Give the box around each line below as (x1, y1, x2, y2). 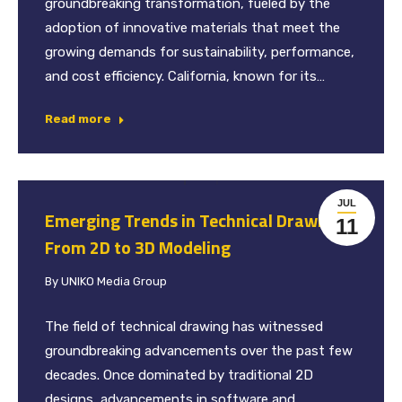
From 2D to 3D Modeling (45, 232, 231, 261)
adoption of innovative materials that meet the (45, 19, 340, 36)
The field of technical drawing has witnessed (45, 318, 323, 335)
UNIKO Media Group (61, 274, 167, 288)
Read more (45, 111, 111, 126)
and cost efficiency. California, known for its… (45, 67, 325, 84)
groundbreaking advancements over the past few (45, 342, 353, 359)
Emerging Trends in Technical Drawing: (45, 205, 346, 234)
